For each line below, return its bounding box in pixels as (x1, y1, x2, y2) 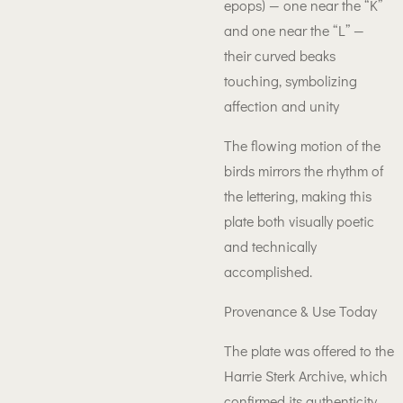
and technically (224, 237, 317, 255)
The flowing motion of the (224, 136, 381, 155)
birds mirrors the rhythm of (224, 161, 383, 180)
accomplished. (224, 262, 312, 281)
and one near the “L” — (224, 21, 364, 40)
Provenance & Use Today (224, 301, 377, 320)
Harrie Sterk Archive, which (224, 366, 388, 385)
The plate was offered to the (224, 341, 394, 360)
